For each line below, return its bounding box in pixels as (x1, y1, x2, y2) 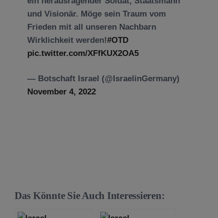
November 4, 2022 (27, 87, 96, 96)
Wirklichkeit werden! (27, 35, 107, 45)
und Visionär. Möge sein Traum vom (27, 9, 166, 18)
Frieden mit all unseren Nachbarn (27, 22, 156, 32)
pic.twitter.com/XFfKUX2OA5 (27, 48, 139, 58)
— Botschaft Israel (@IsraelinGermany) (27, 74, 180, 83)
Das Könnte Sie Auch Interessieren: (15, 190, 165, 201)
